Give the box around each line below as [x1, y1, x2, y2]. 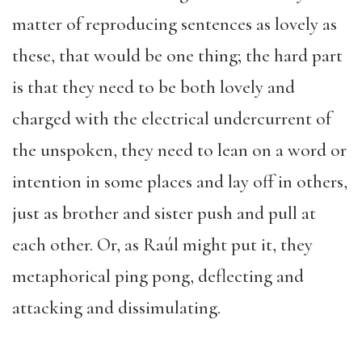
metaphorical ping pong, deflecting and [12, 264, 304, 288]
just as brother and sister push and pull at [12, 201, 316, 225]
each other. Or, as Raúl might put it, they [12, 233, 313, 256]
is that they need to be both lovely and [12, 75, 295, 99]
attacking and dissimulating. [12, 296, 221, 319]
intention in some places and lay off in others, [12, 170, 347, 193]
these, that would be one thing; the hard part [12, 44, 343, 67]
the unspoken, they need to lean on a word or [12, 138, 347, 162]
